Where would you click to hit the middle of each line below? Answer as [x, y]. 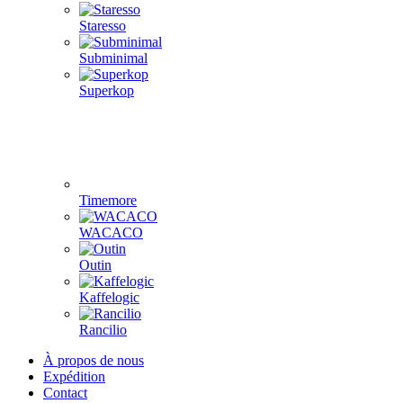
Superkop [107, 90]
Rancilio [103, 330]
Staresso [103, 26]
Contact [65, 393]
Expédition [74, 376]
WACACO [111, 233]
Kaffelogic [109, 297]
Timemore [108, 200]
